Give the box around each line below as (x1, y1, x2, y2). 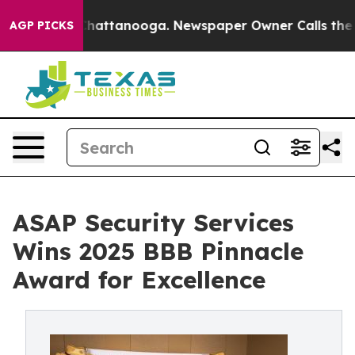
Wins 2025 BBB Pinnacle (13, 236, 303, 266)
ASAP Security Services (13, 208, 294, 238)
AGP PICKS (10, 18, 74, 32)
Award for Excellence (13, 265, 265, 295)
